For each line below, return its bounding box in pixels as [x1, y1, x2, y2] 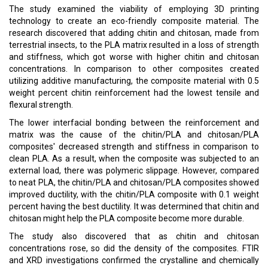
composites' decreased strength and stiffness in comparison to [9, 142, 259, 151]
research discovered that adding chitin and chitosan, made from [9, 28, 259, 38]
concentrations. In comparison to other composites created [9, 64, 259, 74]
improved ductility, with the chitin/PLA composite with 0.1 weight [9, 190, 259, 199]
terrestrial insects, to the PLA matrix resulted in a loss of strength [9, 40, 259, 50]
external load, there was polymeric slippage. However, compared [9, 166, 259, 175]
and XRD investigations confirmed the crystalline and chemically [9, 255, 259, 265]
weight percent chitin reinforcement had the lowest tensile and [9, 88, 259, 98]
